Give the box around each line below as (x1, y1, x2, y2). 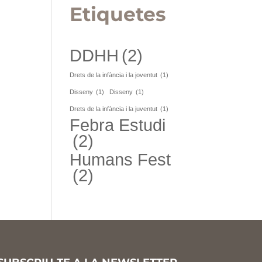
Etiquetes (70, 2, 167, 26)
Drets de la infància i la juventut (70, 105, 158, 112)
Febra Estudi (70, 115, 166, 135)
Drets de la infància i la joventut (70, 71, 158, 78)
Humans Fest (70, 149, 171, 169)
